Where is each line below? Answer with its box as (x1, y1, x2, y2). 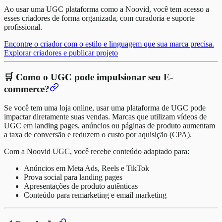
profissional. (4, 22, 42, 31)
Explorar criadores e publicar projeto (4, 48, 118, 57)
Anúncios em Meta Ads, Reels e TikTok (24, 164, 149, 173)
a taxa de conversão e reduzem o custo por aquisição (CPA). (4, 130, 192, 139)
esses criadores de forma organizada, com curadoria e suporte (4, 13, 195, 22)
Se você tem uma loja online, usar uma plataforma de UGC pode (4, 104, 206, 112)
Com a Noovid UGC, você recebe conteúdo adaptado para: (4, 147, 189, 156)
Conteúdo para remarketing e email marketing (24, 191, 166, 200)
